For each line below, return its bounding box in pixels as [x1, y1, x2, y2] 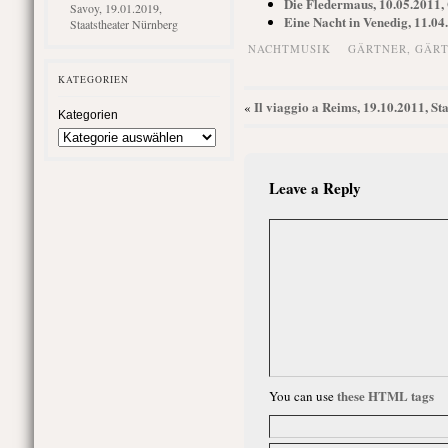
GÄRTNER [347, 41, 407, 56]
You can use [268, 387, 337, 405]
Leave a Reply [268, 177, 361, 199]
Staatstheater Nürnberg [69, 16, 178, 32]
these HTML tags [336, 386, 434, 405]
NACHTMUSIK [247, 41, 331, 56]
